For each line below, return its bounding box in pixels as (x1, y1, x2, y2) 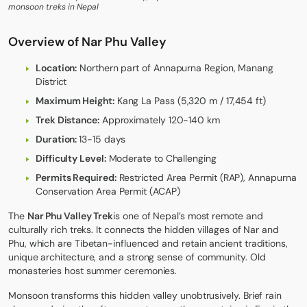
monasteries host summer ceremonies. (8, 264, 177, 277)
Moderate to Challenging (106, 151, 217, 164)
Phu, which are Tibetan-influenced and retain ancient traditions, (8, 236, 288, 249)
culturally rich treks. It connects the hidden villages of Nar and (8, 223, 279, 236)
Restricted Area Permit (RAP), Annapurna (116, 171, 297, 184)
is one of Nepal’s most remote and (113, 209, 263, 222)
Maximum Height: (36, 94, 114, 107)
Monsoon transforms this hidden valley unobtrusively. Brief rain (8, 288, 282, 302)
